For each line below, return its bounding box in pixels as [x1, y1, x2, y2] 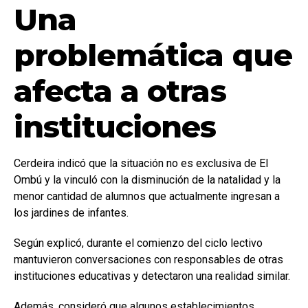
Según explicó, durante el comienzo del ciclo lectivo [14, 236, 263, 250]
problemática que [14, 36, 292, 74]
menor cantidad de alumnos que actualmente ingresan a [14, 189, 280, 203]
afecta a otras [14, 71, 226, 109]
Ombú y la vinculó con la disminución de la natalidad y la [14, 173, 280, 186]
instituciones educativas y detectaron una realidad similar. [14, 269, 290, 283]
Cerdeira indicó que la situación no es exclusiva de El [14, 156, 268, 170]
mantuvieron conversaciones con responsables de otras [14, 252, 283, 266]
